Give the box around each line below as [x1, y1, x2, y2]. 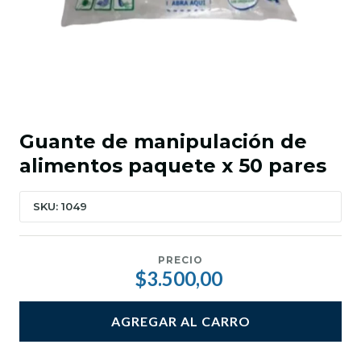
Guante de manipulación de [19, 130, 307, 154]
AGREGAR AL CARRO [110, 313, 251, 330]
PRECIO [158, 254, 203, 267]
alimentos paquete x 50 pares [19, 154, 326, 178]
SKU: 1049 [33, 200, 87, 214]
